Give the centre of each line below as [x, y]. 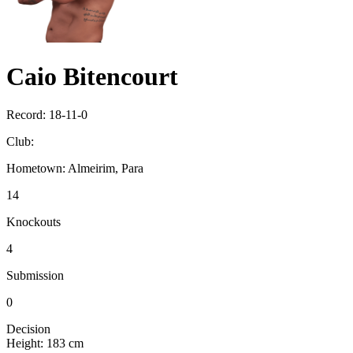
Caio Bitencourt [92, 77]
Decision [28, 329]
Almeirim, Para [106, 169]
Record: [28, 115]
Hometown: [37, 169]
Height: [25, 344]
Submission [35, 276]
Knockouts [33, 222]
